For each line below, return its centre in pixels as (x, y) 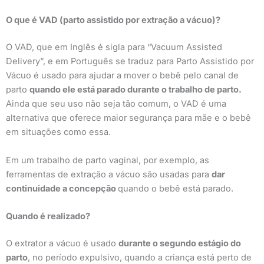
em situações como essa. (58, 132)
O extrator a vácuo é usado (62, 243)
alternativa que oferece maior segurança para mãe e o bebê (128, 118)
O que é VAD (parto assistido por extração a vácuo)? (113, 20)
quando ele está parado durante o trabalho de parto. (136, 90)
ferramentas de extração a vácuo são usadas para (109, 174)
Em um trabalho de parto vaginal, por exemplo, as (108, 160)
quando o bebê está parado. (176, 188)
